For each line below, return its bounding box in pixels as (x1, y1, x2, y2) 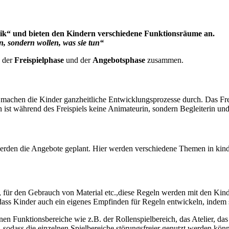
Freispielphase (14, 55, 66, 64)
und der (66, 55, 93, 64)
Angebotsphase (93, 55, 147, 64)
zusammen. (147, 55, 184, 64)
